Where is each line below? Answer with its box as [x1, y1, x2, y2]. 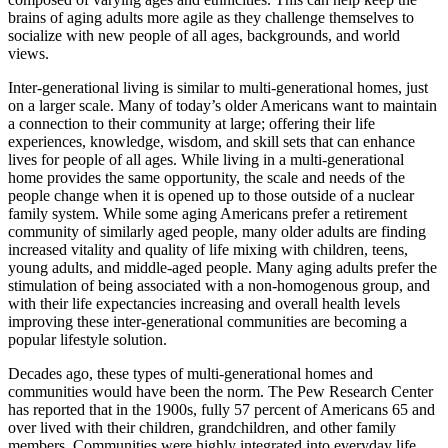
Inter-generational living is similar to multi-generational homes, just [8, 79, 428, 96]
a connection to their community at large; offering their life [8, 115, 375, 132]
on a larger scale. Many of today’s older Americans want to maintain [8, 97, 437, 114]
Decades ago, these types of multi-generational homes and [8, 365, 373, 382]
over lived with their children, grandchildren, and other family [8, 419, 396, 436]
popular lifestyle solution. [8, 331, 167, 348]
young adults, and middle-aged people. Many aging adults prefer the [8, 259, 437, 276]
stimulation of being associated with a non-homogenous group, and [8, 277, 430, 294]
